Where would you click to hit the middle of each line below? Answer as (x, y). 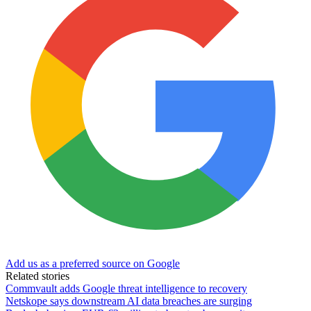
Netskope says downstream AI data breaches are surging (129, 301)
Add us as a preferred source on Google (93, 263)
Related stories (37, 276)
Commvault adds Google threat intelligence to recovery (126, 288)
